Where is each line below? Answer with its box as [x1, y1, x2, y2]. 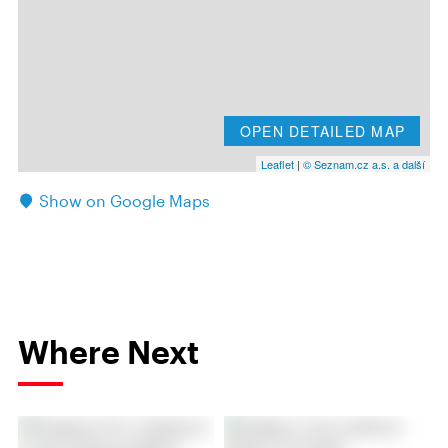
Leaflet [261, 156, 294, 172]
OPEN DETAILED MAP [239, 121, 405, 141]
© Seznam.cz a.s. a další [303, 156, 425, 172]
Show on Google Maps [39, 191, 210, 210]
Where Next [18, 333, 199, 370]
